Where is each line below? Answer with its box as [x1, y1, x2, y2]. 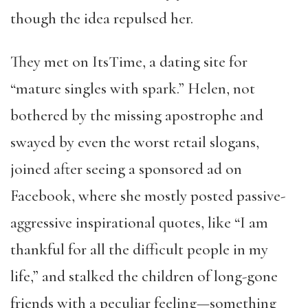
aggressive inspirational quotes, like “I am [10, 213, 268, 232]
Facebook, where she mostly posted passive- [10, 186, 285, 206]
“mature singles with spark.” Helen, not [10, 79, 255, 98]
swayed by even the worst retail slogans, [10, 133, 259, 152]
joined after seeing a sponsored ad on [10, 159, 242, 179]
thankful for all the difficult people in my [10, 240, 268, 259]
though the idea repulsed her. [10, 9, 197, 28]
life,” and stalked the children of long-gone [10, 267, 278, 286]
